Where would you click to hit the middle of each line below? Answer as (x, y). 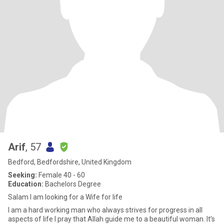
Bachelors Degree (72, 184)
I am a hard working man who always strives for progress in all (83, 210)
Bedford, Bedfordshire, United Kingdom (70, 162)
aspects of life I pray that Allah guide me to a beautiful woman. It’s (31, 219)
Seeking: (22, 175)
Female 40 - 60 (61, 175)
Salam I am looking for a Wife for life (65, 197)
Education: (26, 184)
